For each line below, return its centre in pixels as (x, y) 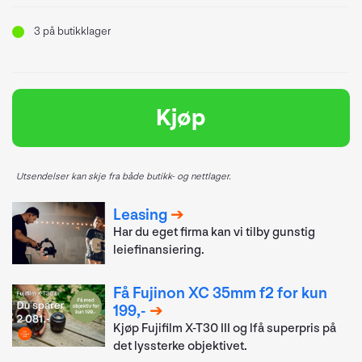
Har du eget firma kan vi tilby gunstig (215, 233)
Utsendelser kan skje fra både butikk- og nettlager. (124, 177)
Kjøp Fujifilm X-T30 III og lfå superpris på (225, 328)
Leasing (141, 215)
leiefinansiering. (159, 250)
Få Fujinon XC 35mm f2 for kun (221, 293)
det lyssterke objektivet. (181, 346)
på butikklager (76, 31)
